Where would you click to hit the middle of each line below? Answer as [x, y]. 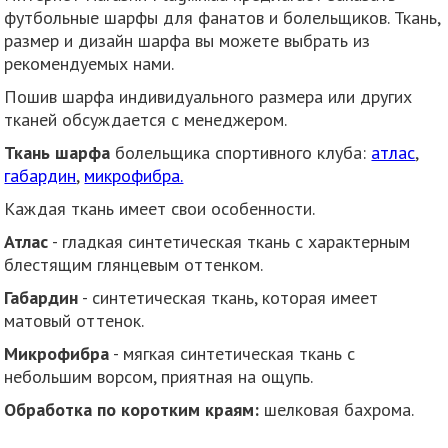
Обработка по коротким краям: [132, 409]
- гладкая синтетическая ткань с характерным [229, 241]
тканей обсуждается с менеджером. [146, 119]
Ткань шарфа [57, 152]
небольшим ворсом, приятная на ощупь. [159, 376]
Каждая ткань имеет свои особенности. [160, 208]
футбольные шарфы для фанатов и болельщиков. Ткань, [222, 17]
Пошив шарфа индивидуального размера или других [208, 96]
